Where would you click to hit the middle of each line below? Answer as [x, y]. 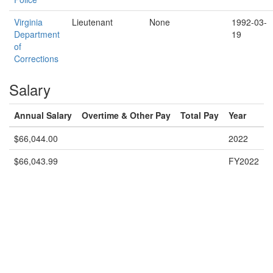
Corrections [36, 58]
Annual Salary [43, 115]
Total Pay [200, 115]
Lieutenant [92, 22]
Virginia [28, 22]
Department [37, 34]
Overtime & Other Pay [126, 115]
